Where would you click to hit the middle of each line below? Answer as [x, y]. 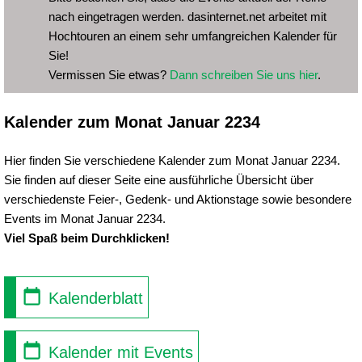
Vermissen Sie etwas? [109, 75]
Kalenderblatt [93, 298]
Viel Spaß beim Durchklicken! [87, 238]
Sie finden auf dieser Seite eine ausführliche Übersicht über [159, 180]
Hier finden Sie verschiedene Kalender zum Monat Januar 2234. [172, 160]
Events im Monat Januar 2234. [85, 219]
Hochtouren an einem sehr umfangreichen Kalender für [193, 36]
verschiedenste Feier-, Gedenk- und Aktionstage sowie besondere [178, 199]
